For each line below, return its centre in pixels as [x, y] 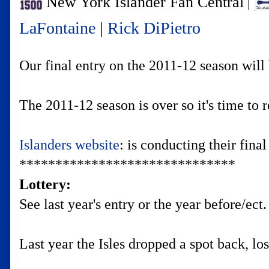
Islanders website [69, 145]
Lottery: [45, 184]
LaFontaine [57, 28]
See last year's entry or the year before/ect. [143, 204]
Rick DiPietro [154, 28]
